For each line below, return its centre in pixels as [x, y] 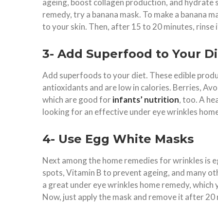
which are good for [77, 99]
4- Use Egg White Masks [118, 139]
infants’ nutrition [146, 99]
